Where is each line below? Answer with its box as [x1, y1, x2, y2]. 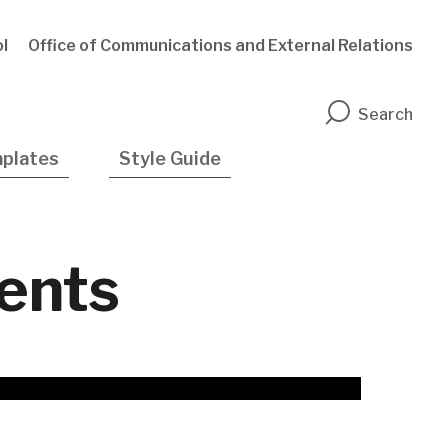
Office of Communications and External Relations [28, 36, 413, 55]
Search [358, 105, 413, 125]
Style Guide [119, 148, 221, 169]
